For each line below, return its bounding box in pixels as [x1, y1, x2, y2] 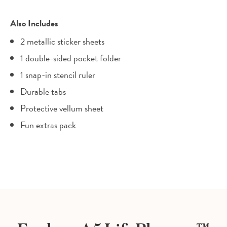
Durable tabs [20, 85, 66, 99]
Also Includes [10, 16, 58, 30]
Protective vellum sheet [20, 101, 103, 116]
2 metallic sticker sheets [20, 34, 104, 49]
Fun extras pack [20, 118, 76, 132]
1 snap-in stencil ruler [20, 68, 95, 82]
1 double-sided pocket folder [20, 51, 121, 65]
